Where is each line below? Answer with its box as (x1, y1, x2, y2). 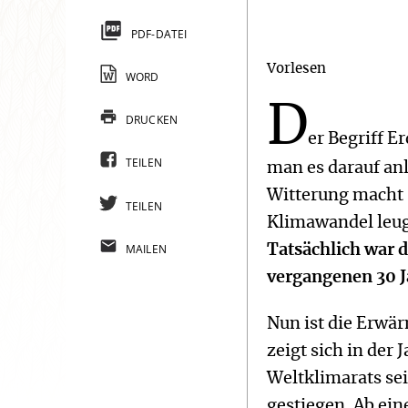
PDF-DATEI (130, 25, 188, 42)
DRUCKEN (125, 112, 178, 128)
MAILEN (125, 240, 168, 257)
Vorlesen (267, 61, 327, 76)
